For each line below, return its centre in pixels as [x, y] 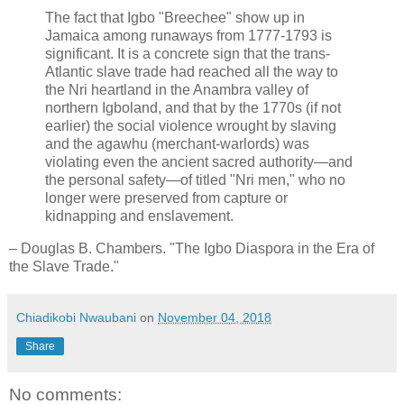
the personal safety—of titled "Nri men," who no [195, 179]
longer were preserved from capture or [166, 197]
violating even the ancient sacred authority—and [199, 161]
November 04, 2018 [215, 317]
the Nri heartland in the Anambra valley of [177, 89]
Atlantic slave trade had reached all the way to [192, 71]
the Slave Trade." [64, 266]
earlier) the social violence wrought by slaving [191, 125]
